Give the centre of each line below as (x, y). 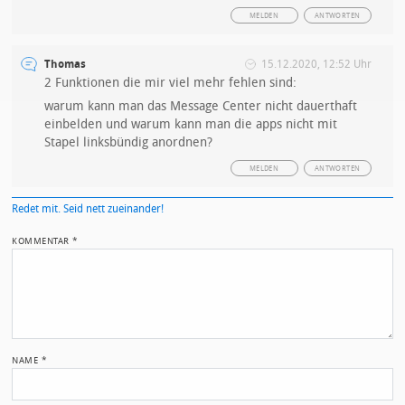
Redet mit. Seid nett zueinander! (88, 208)
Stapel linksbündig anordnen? (129, 142)
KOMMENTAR (42, 241)
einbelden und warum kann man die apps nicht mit (191, 124)
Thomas (66, 64)
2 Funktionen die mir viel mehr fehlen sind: (171, 82)
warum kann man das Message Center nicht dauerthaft (201, 106)
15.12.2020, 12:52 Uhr (316, 64)
